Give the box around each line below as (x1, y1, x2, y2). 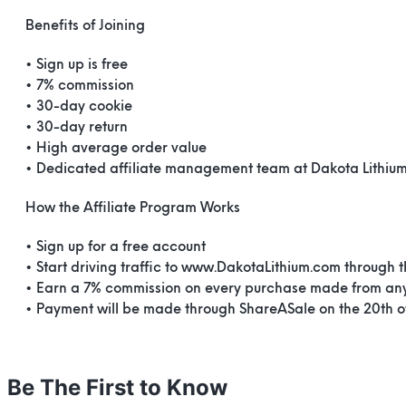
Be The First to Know (7, 373, 227, 401)
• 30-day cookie (25, 100, 132, 114)
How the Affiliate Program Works (25, 201, 240, 216)
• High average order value (25, 141, 207, 156)
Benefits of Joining (25, 19, 145, 34)
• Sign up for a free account (25, 240, 206, 255)
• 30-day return (25, 121, 128, 135)
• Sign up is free (25, 58, 128, 72)
